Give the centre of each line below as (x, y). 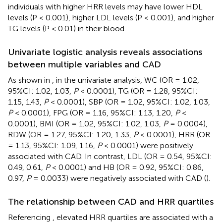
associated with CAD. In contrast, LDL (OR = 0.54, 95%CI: (110, 156)
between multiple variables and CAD (84, 64)
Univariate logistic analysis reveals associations (105, 52)
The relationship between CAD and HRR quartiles (111, 201)
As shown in (30, 80)
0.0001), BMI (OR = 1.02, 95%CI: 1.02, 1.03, (85, 123)
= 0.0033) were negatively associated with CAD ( (119, 178)
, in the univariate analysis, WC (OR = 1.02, (126, 80)
